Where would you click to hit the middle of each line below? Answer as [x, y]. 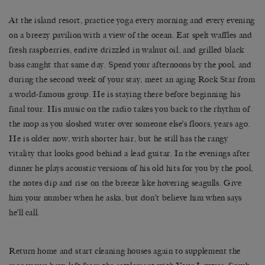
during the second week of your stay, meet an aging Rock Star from [132, 80]
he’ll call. [25, 213]
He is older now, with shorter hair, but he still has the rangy [119, 139]
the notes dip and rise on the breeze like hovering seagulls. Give [125, 183]
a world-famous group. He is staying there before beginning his [125, 95]
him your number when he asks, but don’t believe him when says [126, 198]
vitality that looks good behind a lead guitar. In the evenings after [130, 154]
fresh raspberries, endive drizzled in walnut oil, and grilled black [127, 50]
